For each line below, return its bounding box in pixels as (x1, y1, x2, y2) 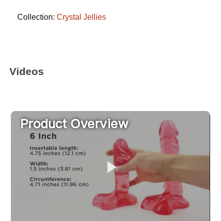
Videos (9, 65, 44, 77)
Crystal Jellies (57, 13, 107, 22)
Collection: (17, 13, 57, 22)
